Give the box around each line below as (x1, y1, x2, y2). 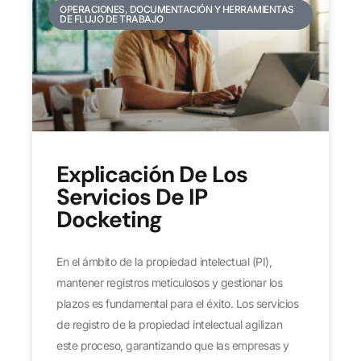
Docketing (56, 204, 162, 234)
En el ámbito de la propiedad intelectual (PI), (56, 254, 272, 268)
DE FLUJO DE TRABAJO (60, 13, 164, 25)
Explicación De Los (56, 159, 247, 189)
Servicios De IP (56, 181, 207, 212)
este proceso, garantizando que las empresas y (56, 338, 289, 352)
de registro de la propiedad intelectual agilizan (56, 317, 282, 331)
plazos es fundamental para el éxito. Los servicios (56, 296, 298, 310)
